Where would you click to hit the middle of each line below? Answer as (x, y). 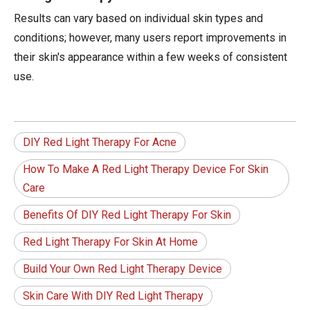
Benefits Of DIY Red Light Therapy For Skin (127, 215)
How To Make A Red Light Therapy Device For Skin (146, 170)
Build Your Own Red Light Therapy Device (122, 269)
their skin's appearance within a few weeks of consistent (151, 57)
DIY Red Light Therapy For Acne (100, 143)
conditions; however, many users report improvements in (150, 38)
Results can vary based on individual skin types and (138, 19)
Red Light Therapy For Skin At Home (110, 242)
